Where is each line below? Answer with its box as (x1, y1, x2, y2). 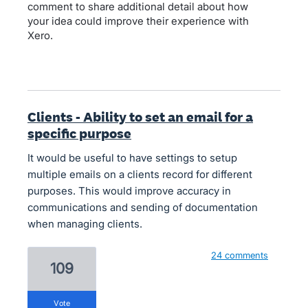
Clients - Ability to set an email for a (27, 108, 253, 126)
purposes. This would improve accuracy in (27, 184, 231, 197)
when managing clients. (27, 217, 142, 230)
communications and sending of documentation (27, 201, 258, 214)
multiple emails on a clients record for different (27, 168, 252, 181)
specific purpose (27, 124, 131, 142)
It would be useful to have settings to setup (27, 151, 237, 164)
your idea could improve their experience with (27, 14, 249, 27)
